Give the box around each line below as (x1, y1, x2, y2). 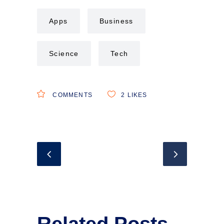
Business (99, 16, 133, 25)
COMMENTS (50, 91, 93, 98)
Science (49, 49, 79, 57)
